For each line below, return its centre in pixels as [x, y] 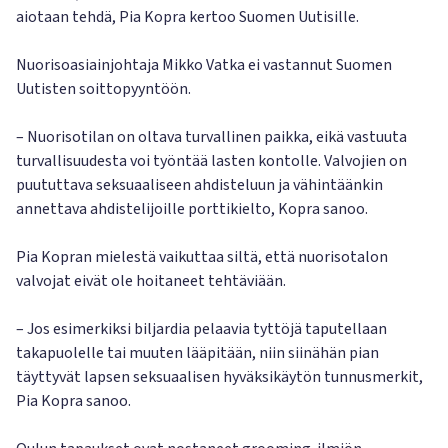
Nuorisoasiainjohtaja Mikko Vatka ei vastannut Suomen [204, 65]
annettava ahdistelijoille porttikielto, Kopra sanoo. [192, 209]
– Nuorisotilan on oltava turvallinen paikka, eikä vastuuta [211, 137]
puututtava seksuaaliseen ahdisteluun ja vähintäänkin [199, 185]
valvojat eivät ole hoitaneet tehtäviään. [151, 281]
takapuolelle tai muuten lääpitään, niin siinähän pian [197, 353]
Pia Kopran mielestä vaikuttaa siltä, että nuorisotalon [202, 257]
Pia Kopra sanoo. [73, 401]
